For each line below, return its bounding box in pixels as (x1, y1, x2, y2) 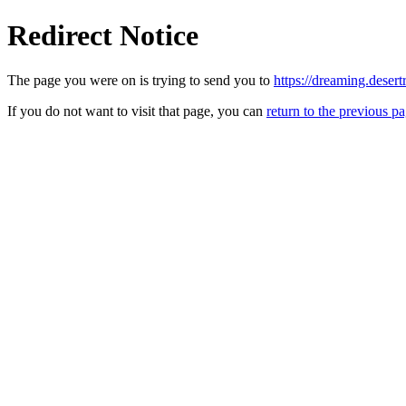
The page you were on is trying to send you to (7, 72, 274, 88)
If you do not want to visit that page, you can (7, 102, 266, 119)
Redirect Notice (7, 19, 198, 53)
